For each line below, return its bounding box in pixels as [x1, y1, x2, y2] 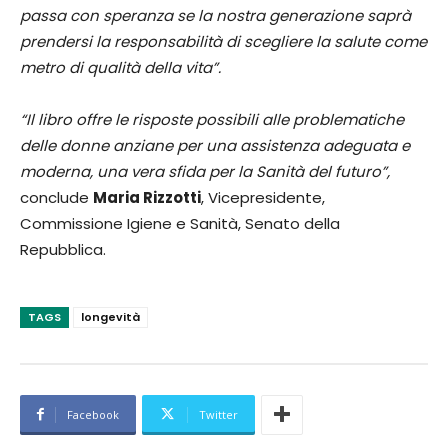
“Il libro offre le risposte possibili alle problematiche [20, 108, 404, 130]
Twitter [199, 406, 238, 422]
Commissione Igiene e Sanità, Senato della [20, 212, 340, 234]
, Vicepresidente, [201, 186, 325, 208]
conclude [20, 186, 93, 208]
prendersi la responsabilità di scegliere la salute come [20, 30, 427, 52]
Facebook [67, 406, 119, 422]
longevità [81, 308, 140, 325]
